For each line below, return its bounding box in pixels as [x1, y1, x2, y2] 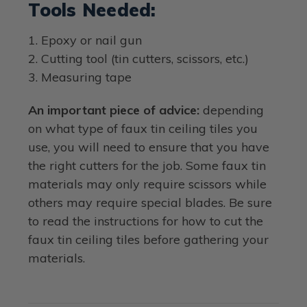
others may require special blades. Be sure [28, 194, 273, 210]
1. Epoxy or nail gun [28, 32, 143, 48]
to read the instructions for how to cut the [28, 212, 264, 229]
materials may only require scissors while [28, 175, 267, 192]
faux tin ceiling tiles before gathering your [28, 231, 269, 247]
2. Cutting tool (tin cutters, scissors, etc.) [28, 50, 249, 66]
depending [199, 101, 265, 118]
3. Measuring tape [28, 69, 132, 85]
